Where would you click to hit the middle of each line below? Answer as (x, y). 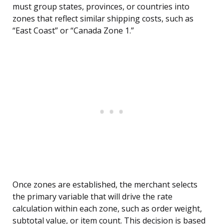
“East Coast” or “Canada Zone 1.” (73, 31)
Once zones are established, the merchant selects (105, 185)
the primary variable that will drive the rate (92, 197)
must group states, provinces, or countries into (101, 7)
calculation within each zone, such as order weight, (107, 209)
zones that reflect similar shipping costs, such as (103, 19)
